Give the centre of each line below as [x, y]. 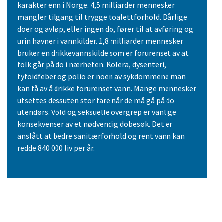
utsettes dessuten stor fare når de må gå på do [96, 100]
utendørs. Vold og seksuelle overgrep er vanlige [97, 112]
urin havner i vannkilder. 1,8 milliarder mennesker [100, 41]
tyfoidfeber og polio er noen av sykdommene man [102, 77]
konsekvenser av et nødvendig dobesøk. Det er [95, 124]
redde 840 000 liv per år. [56, 148]
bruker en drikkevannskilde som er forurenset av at [103, 53]
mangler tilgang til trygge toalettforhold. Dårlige [102, 17]
